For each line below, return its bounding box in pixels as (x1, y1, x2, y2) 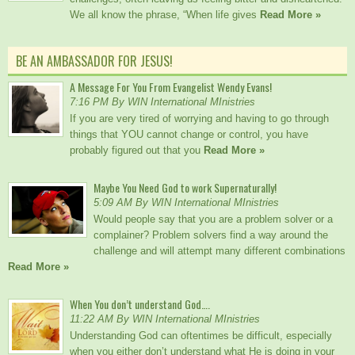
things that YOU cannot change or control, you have (70, 128, 308, 141)
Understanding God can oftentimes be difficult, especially (70, 330, 332, 342)
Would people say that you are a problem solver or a (94, 213, 333, 226)
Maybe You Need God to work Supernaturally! (94, 179, 277, 197)
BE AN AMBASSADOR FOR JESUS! (16, 52, 173, 71)
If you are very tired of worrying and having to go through (70, 113, 329, 125)
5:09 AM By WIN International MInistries (94, 197, 279, 209)
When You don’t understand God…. (70, 296, 210, 313)
